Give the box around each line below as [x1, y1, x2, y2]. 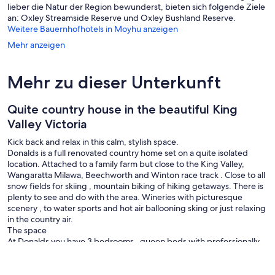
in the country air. [7, 213, 73, 225]
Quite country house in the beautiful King [7, 101, 238, 117]
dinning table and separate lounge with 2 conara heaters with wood [7, 257, 265, 269]
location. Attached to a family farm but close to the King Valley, [7, 158, 244, 169]
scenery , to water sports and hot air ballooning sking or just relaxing [7, 202, 266, 214]
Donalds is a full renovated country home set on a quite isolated [7, 147, 248, 158]
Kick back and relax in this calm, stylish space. [7, 136, 179, 147]
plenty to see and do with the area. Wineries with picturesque [7, 191, 242, 203]
